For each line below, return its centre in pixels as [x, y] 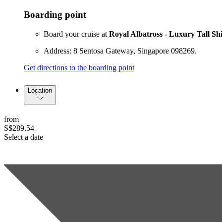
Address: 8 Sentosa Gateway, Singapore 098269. [120, 51]
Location [40, 90]
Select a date [24, 137]
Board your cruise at [76, 34]
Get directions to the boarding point [79, 67]
